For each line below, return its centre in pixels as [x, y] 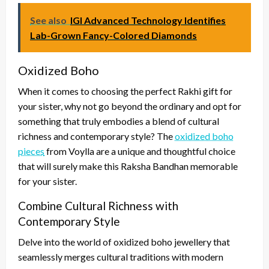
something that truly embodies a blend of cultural [119, 121]
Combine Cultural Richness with [98, 205]
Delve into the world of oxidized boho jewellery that [124, 241]
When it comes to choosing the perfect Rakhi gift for [125, 91]
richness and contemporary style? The [96, 136]
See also [48, 20]
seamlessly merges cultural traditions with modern [121, 256]
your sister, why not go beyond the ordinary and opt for [130, 106]
